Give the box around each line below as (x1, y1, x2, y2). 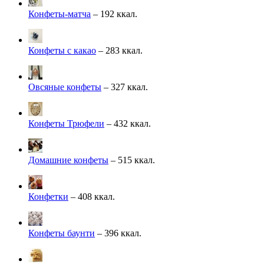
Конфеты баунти (28, 227, 95, 238)
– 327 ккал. (101, 81, 148, 92)
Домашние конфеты (28, 154, 108, 165)
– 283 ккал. (96, 45, 143, 55)
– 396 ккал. (95, 227, 141, 238)
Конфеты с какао (28, 45, 96, 55)
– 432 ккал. (104, 118, 151, 128)
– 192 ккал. (91, 8, 137, 19)
